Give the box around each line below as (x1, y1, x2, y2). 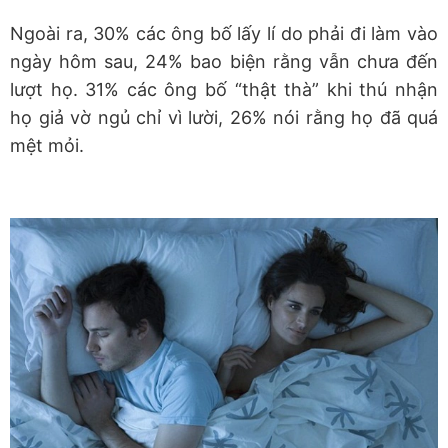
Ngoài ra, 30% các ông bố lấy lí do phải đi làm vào (10, 23, 438, 45)
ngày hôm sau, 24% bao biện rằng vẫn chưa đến (10, 51, 438, 73)
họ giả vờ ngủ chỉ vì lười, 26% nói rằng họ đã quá (10, 107, 438, 129)
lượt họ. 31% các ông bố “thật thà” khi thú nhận (10, 79, 438, 101)
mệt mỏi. (10, 135, 84, 157)
